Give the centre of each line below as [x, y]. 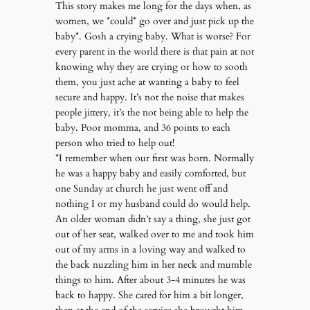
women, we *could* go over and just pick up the [154, 21]
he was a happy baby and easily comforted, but [150, 174]
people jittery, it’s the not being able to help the [152, 113]
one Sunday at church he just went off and [141, 189]
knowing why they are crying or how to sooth [151, 67]
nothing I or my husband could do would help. [153, 204]
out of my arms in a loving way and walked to [150, 250]
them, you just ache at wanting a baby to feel [147, 82]
